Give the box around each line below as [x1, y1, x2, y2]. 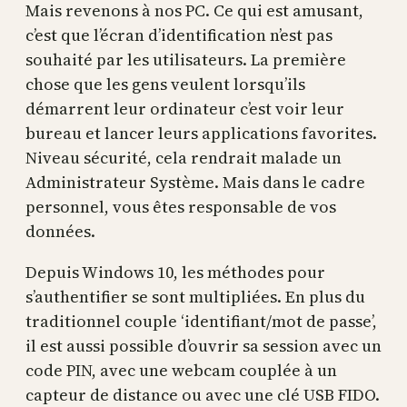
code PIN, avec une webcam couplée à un [25, 359, 337, 382]
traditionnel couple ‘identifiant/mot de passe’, [25, 310, 377, 333]
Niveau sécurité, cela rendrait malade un [25, 146, 342, 169]
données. [25, 220, 95, 243]
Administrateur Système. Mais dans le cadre [25, 171, 365, 194]
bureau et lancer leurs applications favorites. [25, 122, 377, 144]
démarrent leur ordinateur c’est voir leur [25, 97, 344, 120]
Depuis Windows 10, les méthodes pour [25, 261, 325, 283]
